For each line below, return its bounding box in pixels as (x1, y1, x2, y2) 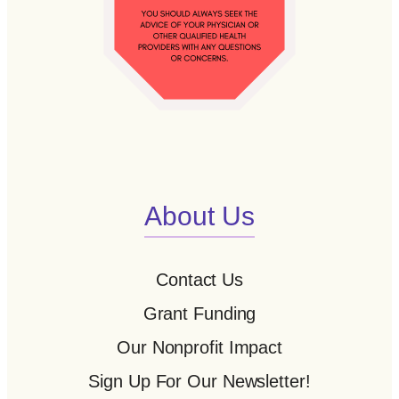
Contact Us (156, 270, 243, 290)
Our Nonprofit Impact (117, 338, 282, 358)
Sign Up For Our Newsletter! (88, 371, 311, 392)
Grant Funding (142, 304, 256, 324)
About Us (144, 200, 255, 231)
